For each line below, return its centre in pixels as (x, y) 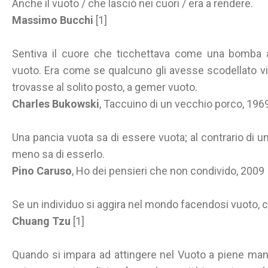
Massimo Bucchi (53, 20)
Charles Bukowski (56, 104)
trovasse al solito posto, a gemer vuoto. (105, 87)
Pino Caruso (42, 171)
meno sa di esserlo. (58, 154)
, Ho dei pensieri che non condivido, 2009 (168, 171)
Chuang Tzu (41, 221)
